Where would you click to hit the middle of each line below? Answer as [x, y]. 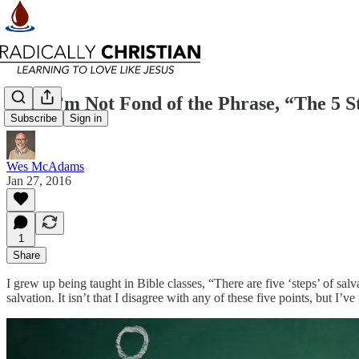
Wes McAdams [45, 166]
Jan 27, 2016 [39, 180]
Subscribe [34, 119]
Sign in [86, 119]
